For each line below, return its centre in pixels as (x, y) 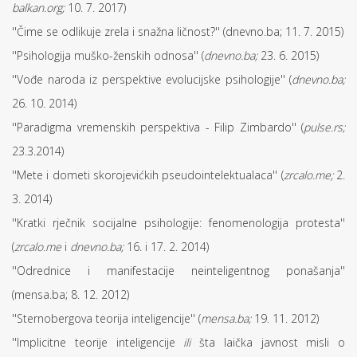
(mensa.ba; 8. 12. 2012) (71, 294)
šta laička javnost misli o (272, 342)
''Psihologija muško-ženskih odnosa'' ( (108, 55)
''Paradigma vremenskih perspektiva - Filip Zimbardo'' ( (158, 127)
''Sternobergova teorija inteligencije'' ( (106, 318)
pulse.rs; (324, 127)
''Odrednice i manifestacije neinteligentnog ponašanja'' (178, 271)
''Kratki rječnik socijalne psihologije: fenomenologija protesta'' (178, 223)
